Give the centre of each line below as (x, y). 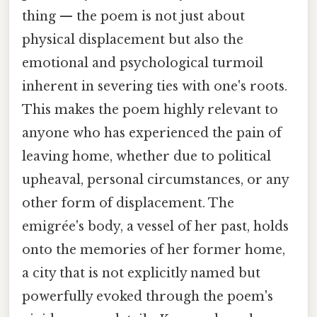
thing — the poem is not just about (133, 16)
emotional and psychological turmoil (143, 63)
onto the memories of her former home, (154, 249)
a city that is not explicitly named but (141, 273)
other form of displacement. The (128, 203)
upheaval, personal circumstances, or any (155, 179)
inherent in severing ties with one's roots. (155, 86)
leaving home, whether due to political (146, 156)
